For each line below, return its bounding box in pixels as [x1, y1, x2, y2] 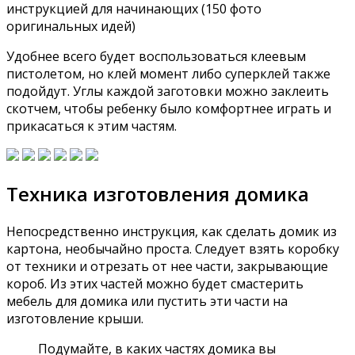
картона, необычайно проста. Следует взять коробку [6, 240, 339, 258]
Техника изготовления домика [6, 181, 309, 208]
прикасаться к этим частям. [6, 117, 177, 136]
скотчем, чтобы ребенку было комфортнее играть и [6, 100, 331, 118]
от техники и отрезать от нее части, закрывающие [6, 258, 328, 275]
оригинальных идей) [6, 17, 136, 36]
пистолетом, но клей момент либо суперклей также [6, 65, 330, 83]
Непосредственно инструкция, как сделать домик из [6, 223, 337, 240]
